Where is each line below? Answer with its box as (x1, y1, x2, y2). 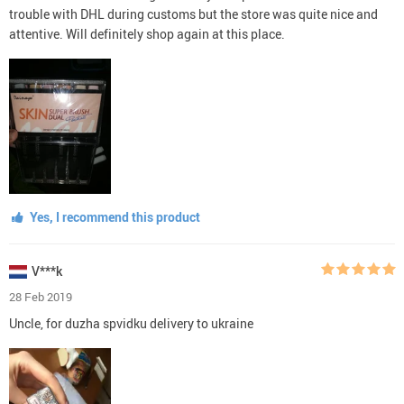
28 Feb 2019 (9, 288, 72, 305)
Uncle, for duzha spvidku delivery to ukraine (9, 314, 253, 332)
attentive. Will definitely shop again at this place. (9, 24, 285, 42)
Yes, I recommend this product (26, 207, 200, 225)
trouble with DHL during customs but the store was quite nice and (9, 5, 378, 23)
